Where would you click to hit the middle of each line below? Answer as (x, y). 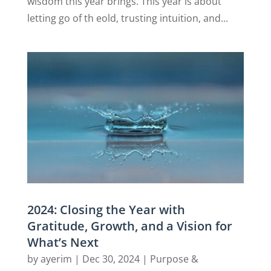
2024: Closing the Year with (106, 209)
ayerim (56, 259)
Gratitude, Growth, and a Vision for (129, 226)
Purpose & (174, 259)
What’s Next (63, 242)
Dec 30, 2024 (111, 259)
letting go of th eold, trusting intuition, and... (127, 18)
